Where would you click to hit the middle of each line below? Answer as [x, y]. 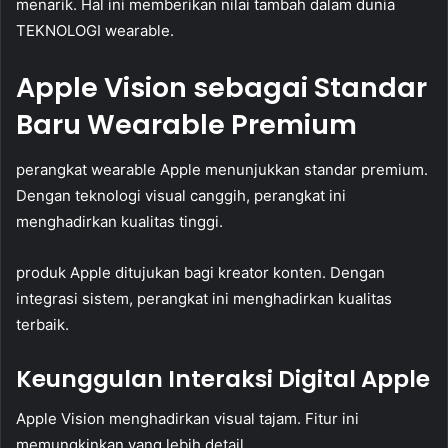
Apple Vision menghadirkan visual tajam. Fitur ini [187, 419]
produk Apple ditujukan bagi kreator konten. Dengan [200, 272]
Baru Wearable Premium [186, 125]
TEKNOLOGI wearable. [95, 31]
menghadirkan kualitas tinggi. [119, 221]
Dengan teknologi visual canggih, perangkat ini [181, 195]
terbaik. [42, 324]
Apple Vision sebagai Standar [221, 88]
